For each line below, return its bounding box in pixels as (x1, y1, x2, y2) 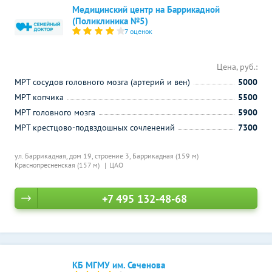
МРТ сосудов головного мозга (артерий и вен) (15, 76, 190, 87)
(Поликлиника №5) (72, 15, 148, 27)
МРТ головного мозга (15, 107, 95, 118)
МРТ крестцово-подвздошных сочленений (15, 122, 175, 133)
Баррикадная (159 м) (132, 151, 199, 160)
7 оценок (124, 27, 153, 36)
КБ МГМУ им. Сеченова (72, 259, 165, 271)
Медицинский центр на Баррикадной (72, 4, 220, 15)
